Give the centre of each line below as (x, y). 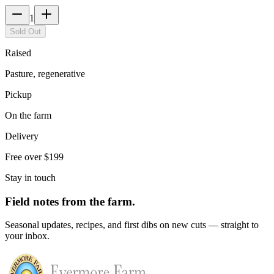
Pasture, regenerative (45, 73)
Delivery (22, 136)
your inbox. (27, 236)
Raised (18, 53)
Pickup (18, 94)
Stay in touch (30, 177)
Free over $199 (34, 157)
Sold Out (25, 31)
